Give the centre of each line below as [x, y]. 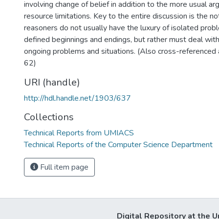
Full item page [63, 167]
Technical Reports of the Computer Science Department [118, 145]
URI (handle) [52, 82]
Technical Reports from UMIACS [79, 133]
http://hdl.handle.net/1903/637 [77, 98]
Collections [49, 117]
